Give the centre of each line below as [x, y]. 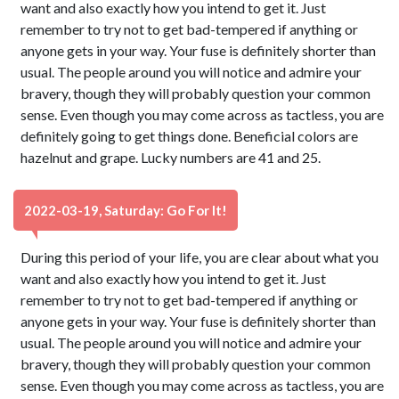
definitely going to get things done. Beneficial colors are [190, 136]
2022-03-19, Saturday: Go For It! [126, 210]
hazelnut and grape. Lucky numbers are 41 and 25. [171, 157]
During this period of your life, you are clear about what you [200, 257]
